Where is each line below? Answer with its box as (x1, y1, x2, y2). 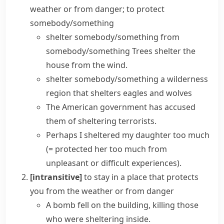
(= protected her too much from (46, 143, 167, 154)
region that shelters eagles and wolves (46, 87, 192, 98)
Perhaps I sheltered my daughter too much (46, 129, 209, 140)
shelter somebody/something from (46, 31, 179, 42)
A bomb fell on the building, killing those (46, 199, 198, 210)
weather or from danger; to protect (30, 3, 164, 14)
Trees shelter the (132, 45, 195, 56)
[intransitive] (30, 171, 82, 182)
